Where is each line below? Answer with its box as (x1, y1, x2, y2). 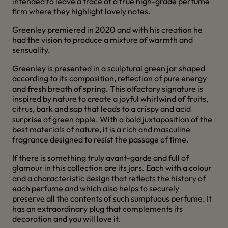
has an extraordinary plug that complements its (12, 204, 183, 214)
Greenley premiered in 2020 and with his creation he (12, 24, 203, 35)
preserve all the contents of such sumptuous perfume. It (12, 193, 212, 204)
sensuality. (12, 45, 50, 55)
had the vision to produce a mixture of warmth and (12, 35, 193, 45)
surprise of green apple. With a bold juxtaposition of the (12, 114, 212, 124)
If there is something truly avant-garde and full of (12, 153, 189, 163)
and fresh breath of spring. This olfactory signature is (12, 83, 203, 94)
